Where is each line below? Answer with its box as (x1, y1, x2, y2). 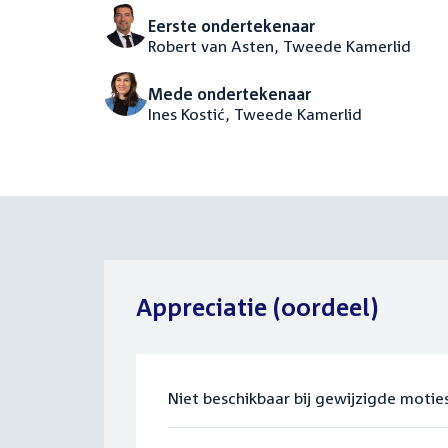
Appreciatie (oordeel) (136, 293, 379, 321)
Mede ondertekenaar (148, 84, 311, 104)
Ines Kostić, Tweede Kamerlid (148, 104, 362, 124)
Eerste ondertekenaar (148, 16, 315, 36)
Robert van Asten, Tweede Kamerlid (148, 36, 411, 56)
